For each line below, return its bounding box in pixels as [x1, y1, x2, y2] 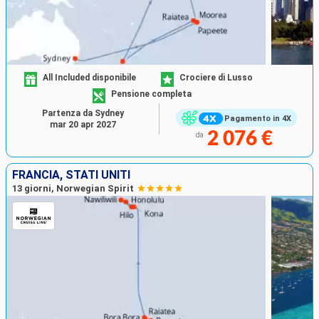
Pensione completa [111, 88, 192, 99]
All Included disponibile [43, 72, 137, 83]
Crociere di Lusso [179, 72, 253, 83]
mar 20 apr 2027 [49, 120, 116, 130]
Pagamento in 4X [224, 113, 291, 123]
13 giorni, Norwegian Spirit [12, 183, 134, 194]
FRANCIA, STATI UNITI [12, 168, 130, 182]
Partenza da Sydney [41, 108, 124, 119]
